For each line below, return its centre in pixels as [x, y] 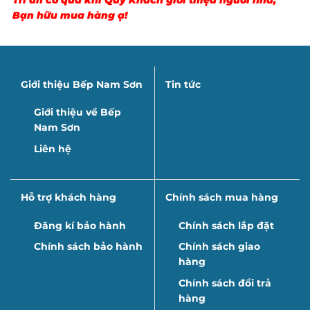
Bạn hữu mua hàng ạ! [70, 15]
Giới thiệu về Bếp [77, 112]
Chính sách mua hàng [222, 198]
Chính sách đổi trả [225, 283]
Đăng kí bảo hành [80, 225]
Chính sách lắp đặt [226, 225]
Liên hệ [52, 148]
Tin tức [183, 84]
